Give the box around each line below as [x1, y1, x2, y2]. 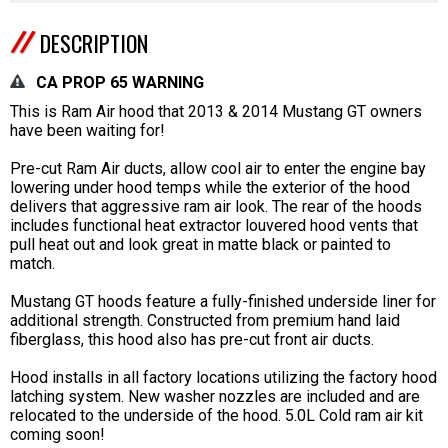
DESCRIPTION [40, 27, 148, 60]
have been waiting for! [10, 121, 165, 141]
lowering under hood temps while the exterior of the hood [10, 178, 410, 198]
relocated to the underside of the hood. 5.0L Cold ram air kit [10, 406, 423, 426]
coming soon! [10, 425, 105, 445]
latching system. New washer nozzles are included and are [10, 387, 420, 407]
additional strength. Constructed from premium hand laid [10, 311, 400, 331]
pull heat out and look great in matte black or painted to [10, 235, 391, 255]
